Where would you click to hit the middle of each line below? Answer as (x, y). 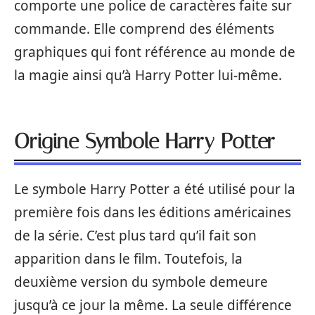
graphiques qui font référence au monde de (155, 52)
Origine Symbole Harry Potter (144, 141)
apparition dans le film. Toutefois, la (128, 259)
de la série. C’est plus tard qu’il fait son (135, 236)
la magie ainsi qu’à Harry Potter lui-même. (148, 75)
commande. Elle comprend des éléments (144, 28)
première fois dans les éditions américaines (153, 212)
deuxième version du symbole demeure (141, 282)
